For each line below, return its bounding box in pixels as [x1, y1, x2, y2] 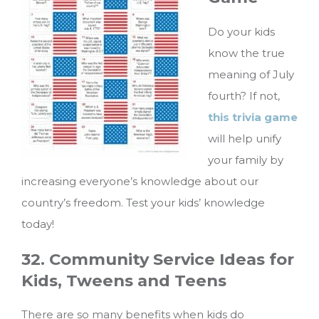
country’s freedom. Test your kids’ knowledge [21, 196, 265, 210]
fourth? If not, [208, 89, 280, 103]
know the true [208, 46, 285, 61]
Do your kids [208, 25, 275, 39]
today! [21, 217, 54, 231]
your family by [208, 153, 283, 167]
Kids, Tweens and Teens [21, 270, 226, 291]
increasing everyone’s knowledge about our [21, 174, 258, 189]
